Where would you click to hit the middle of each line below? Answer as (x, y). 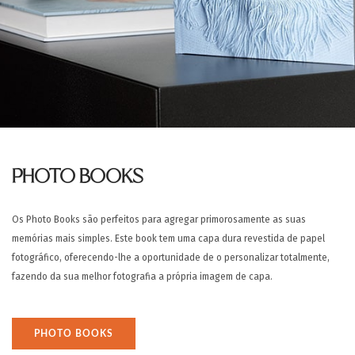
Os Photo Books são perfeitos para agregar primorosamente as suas (159, 219)
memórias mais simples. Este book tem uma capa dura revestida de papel (168, 239)
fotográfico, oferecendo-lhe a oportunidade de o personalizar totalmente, (171, 258)
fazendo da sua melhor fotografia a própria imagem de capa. (142, 277)
